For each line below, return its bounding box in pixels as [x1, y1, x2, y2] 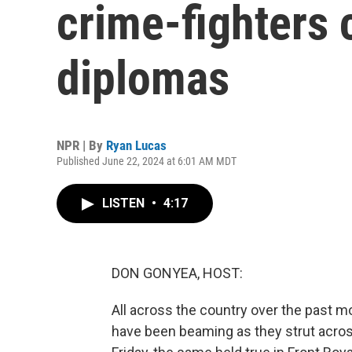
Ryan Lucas [106, 137, 167, 153]
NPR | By [57, 137, 106, 153]
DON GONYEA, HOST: [112, 265, 243, 281]
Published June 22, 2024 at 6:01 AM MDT [57, 155, 236, 167]
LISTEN [102, 196, 148, 211]
